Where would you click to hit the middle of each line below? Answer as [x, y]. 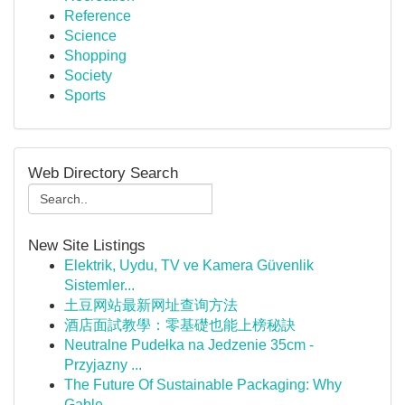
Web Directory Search [103, 173]
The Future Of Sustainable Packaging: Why [203, 385]
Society [88, 75]
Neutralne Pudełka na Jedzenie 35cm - [189, 345]
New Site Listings [87, 245]
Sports [85, 95]
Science [90, 36]
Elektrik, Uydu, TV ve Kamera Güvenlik [189, 265]
